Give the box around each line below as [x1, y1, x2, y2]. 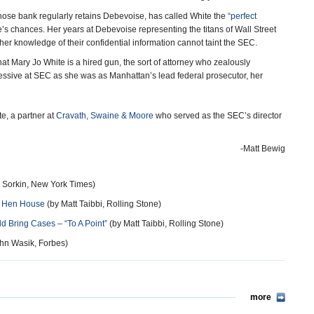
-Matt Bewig [240, 144, 285, 153]
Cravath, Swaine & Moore [56, 111, 153, 121]
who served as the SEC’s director [153, 111, 282, 121]
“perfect [228, 11, 257, 21]
